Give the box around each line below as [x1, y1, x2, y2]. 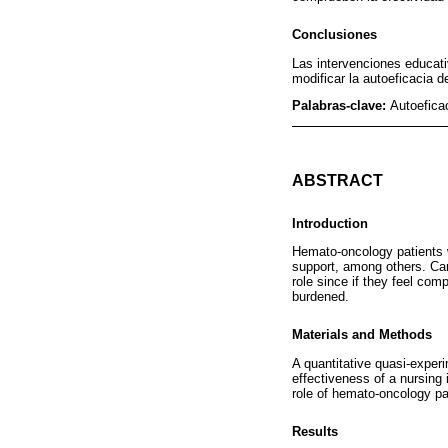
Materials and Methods [292, 327, 432, 343]
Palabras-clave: [292, 98, 390, 114]
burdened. [292, 289, 349, 305]
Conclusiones [292, 27, 377, 43]
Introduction [292, 215, 368, 231]
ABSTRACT [292, 172, 383, 190]
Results [292, 423, 338, 439]
